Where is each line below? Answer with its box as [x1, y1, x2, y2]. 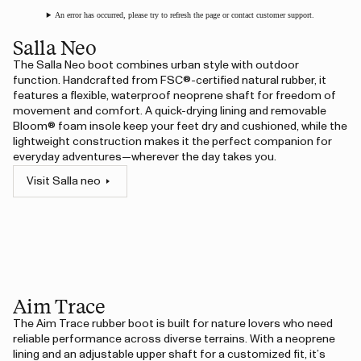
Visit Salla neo [27, 176, 101, 187]
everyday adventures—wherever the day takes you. [13, 151, 276, 163]
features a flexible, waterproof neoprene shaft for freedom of [13, 90, 336, 102]
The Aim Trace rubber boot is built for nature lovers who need [13, 318, 333, 330]
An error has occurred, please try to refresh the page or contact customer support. [55, 10, 315, 19]
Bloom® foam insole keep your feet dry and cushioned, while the [13, 121, 347, 132]
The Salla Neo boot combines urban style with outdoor [13, 60, 299, 71]
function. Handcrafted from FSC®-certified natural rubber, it [13, 75, 326, 86]
